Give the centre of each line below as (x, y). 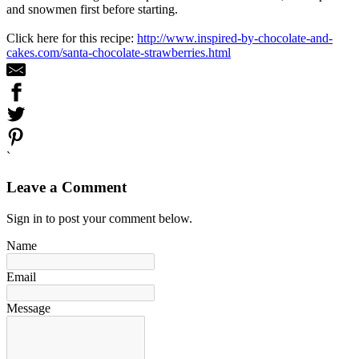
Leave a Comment (67, 188)
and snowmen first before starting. (92, 9)
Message (28, 309)
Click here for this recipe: (72, 38)
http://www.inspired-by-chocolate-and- (235, 38)
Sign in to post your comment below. (99, 219)
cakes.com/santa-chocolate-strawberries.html (119, 52)
